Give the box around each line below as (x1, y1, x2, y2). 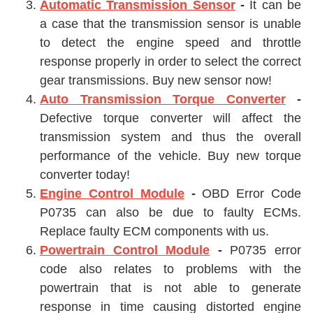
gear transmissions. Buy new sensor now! (40, 73, 272, 87)
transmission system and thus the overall (40, 130, 301, 144)
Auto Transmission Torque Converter (40, 92, 286, 106)
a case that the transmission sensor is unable (40, 17, 301, 31)
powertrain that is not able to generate (40, 281, 301, 295)
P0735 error (221, 243, 302, 257)
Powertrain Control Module (40, 243, 210, 257)
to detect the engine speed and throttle (40, 36, 301, 50)
